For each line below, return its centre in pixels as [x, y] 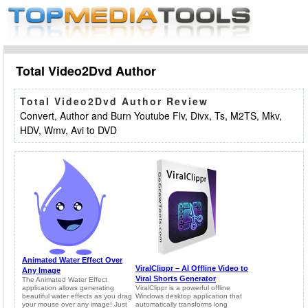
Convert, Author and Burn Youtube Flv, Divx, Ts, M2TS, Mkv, [151, 115]
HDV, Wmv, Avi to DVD [68, 130]
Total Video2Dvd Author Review [114, 101]
